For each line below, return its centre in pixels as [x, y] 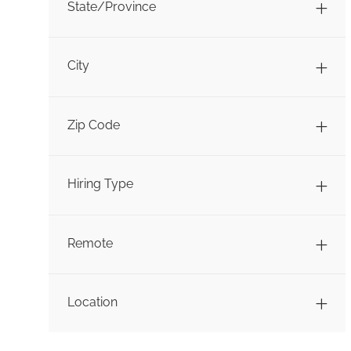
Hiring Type [100, 184]
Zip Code [94, 125]
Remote [90, 243]
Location [92, 302]
